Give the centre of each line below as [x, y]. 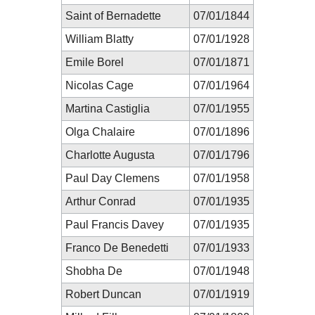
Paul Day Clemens [112, 178]
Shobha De [94, 271]
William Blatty [99, 39]
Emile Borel [95, 62]
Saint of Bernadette [113, 15]
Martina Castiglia [108, 108]
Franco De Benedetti [117, 247]
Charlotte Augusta [110, 155]
